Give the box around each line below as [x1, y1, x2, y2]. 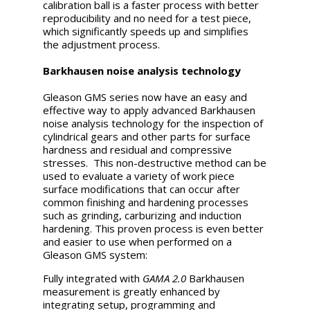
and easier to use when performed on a [43, 234, 232, 248]
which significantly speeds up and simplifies [43, 24, 249, 38]
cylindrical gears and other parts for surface [43, 129, 251, 143]
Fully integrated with [43, 271, 143, 285]
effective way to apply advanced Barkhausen [43, 102, 256, 117]
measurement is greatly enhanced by [43, 284, 221, 298]
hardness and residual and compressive [43, 142, 232, 156]
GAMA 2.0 [143, 271, 187, 285]
